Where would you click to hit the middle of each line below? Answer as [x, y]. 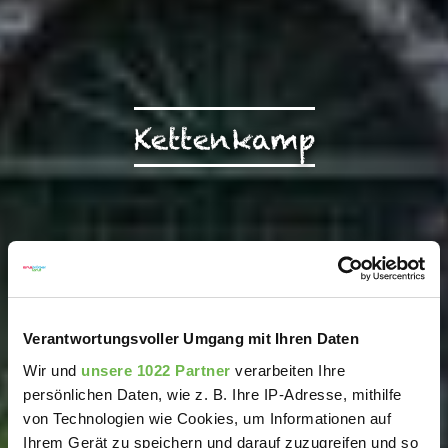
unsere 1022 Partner [156, 370]
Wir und [52, 370]
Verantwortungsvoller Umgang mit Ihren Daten [191, 338]
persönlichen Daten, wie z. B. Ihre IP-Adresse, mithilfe [212, 394]
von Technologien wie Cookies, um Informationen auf [207, 418]
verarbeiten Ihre [287, 370]
